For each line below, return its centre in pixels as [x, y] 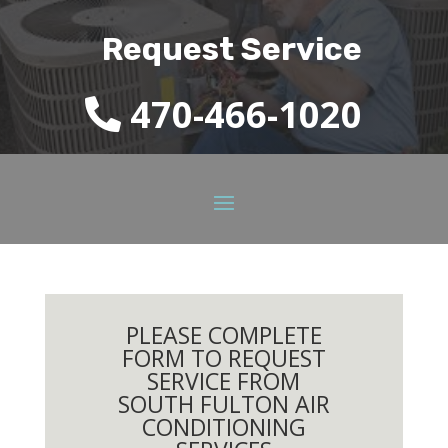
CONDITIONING [223, 426]
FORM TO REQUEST [223, 357]
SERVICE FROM [224, 380]
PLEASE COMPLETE [223, 334]
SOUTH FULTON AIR [223, 403]
